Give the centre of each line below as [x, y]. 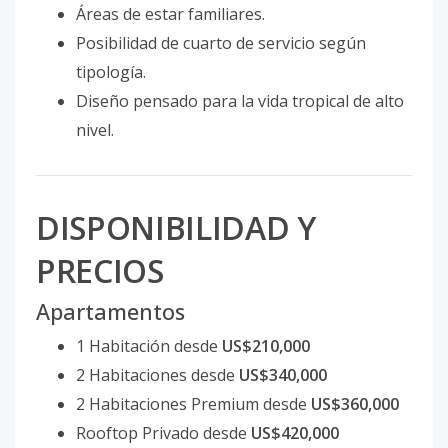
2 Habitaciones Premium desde [193, 403]
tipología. [111, 72]
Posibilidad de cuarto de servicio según [221, 43]
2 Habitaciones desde [157, 374]
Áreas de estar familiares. [170, 14]
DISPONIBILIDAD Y [176, 227]
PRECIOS [100, 270]
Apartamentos [110, 311]
